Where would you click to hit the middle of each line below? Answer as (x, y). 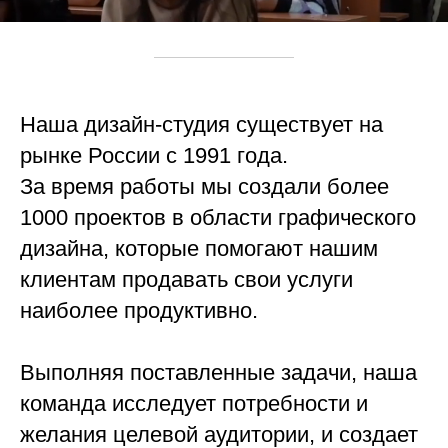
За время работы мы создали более (204, 187)
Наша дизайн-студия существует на (201, 125)
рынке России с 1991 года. (154, 156)
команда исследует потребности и (194, 404)
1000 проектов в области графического (218, 218)
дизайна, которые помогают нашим (199, 249)
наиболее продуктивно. (139, 311)
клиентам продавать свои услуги (186, 280)
